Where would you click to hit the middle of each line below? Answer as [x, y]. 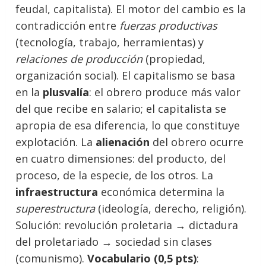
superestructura [56, 208]
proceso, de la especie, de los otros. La [115, 175]
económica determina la [161, 191]
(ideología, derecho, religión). [171, 208]
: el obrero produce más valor [165, 92]
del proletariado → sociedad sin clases [114, 241]
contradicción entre [68, 25]
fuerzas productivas [169, 25]
